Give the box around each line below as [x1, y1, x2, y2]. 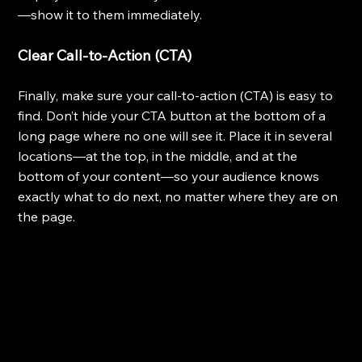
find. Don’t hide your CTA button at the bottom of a [18, 107, 330, 124]
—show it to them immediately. [18, 6, 203, 23]
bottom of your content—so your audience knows [18, 168, 323, 185]
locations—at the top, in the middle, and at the [18, 148, 301, 165]
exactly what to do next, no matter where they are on [18, 188, 342, 205]
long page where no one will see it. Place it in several [18, 128, 336, 145]
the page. [18, 208, 76, 225]
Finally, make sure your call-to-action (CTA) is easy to [18, 87, 337, 104]
